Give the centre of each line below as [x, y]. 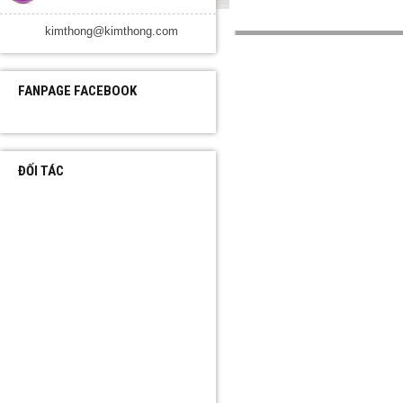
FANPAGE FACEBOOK [77, 91]
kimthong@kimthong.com [112, 31]
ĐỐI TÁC [41, 171]
